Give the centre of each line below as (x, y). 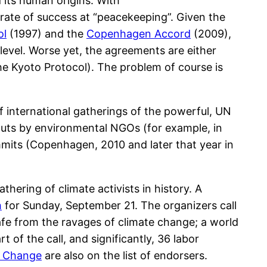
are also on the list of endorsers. (125, 256)
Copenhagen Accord (139, 34)
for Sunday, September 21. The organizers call (119, 206)
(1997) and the (46, 34)
